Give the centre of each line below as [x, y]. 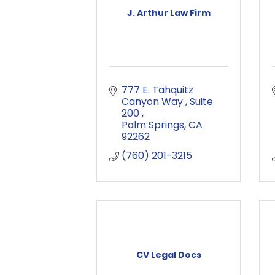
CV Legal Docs [168, 255]
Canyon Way [153, 102]
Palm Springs [153, 125]
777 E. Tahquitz [157, 90]
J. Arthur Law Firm [168, 13]
